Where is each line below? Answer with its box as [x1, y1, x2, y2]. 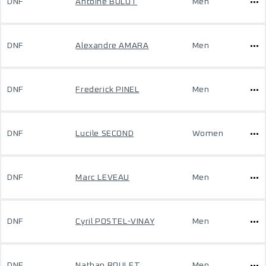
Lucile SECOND [75, 129, 134, 138]
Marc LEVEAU [75, 173, 129, 182]
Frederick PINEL [75, 85, 140, 94]
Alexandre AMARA [75, 42, 149, 50]
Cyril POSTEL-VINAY [75, 217, 155, 226]
